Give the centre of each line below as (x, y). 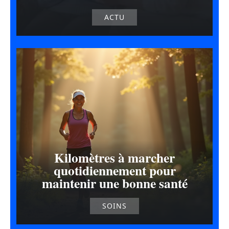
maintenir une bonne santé (114, 183)
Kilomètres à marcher (114, 158)
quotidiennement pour (114, 170)
